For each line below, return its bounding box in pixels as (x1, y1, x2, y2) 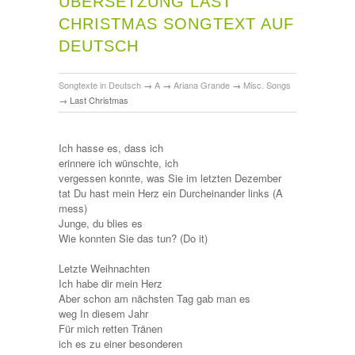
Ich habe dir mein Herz (59, 275, 162, 291)
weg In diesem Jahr (59, 305, 148, 321)
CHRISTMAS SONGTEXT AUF (59, 14, 294, 32)
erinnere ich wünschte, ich (59, 155, 178, 170)
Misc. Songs (243, 78, 291, 91)
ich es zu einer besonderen (59, 335, 182, 351)
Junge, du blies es (59, 215, 143, 231)
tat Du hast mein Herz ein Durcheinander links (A (59, 185, 283, 200)
